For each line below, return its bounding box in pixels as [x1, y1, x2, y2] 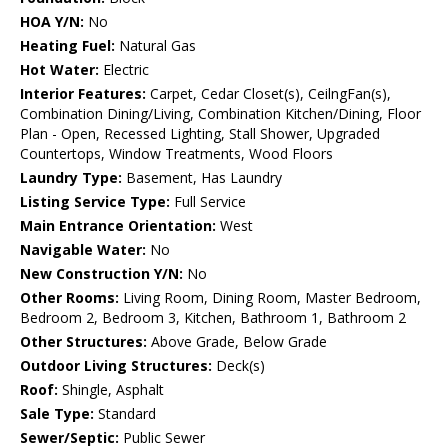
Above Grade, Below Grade [147, 332, 327, 352]
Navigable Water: [20, 240, 146, 260]
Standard [94, 404, 156, 424]
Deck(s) [212, 356, 265, 376]
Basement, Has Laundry [122, 168, 282, 188]
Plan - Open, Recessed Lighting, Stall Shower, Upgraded [20, 124, 380, 144]
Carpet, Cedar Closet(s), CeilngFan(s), [146, 84, 391, 104]
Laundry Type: [20, 168, 122, 188]
